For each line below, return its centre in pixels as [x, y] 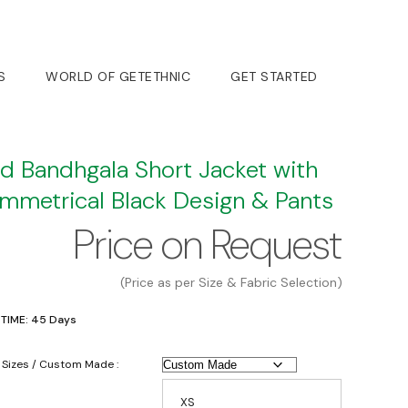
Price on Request [208, 245]
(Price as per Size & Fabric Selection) [231, 282]
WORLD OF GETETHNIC [118, 76]
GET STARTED [274, 76]
